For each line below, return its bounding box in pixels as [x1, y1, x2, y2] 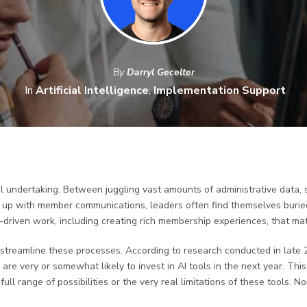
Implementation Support [153, 83, 286, 99]
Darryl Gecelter [126, 66, 195, 79]
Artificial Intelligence [35, 83, 149, 99]
